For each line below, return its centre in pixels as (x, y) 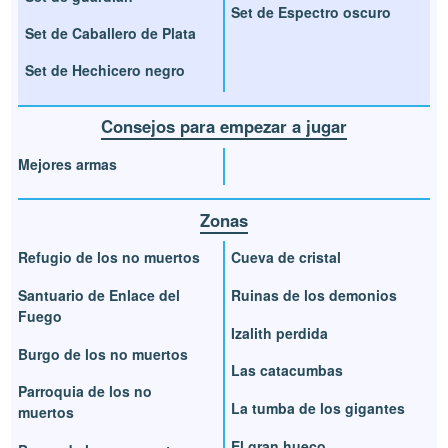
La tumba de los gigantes (318, 408)
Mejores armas (68, 163)
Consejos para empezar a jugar (224, 126)
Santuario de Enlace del (99, 294)
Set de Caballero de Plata (111, 33)
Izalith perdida (279, 332)
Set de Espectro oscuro (311, 12)
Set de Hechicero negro (105, 70)
